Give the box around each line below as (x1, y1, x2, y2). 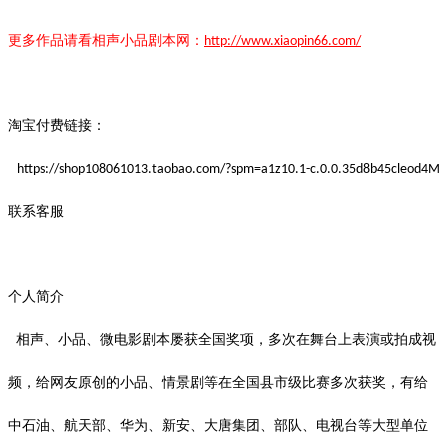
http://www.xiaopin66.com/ (204, 33, 361, 49)
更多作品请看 (8, 32, 92, 48)
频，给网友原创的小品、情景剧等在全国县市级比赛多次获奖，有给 (8, 374, 428, 390)
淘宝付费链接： (8, 117, 106, 133)
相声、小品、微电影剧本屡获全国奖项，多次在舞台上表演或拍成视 (8, 331, 436, 347)
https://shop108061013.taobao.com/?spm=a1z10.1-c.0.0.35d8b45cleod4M (17, 161, 440, 177)
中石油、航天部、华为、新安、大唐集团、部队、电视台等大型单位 (8, 417, 428, 433)
